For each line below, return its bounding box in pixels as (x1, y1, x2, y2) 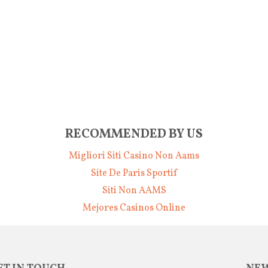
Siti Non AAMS (102, 184, 166, 198)
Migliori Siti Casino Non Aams (69, 150, 199, 163)
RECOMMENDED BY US (65, 125, 203, 143)
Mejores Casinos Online (83, 202, 185, 215)
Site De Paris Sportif (91, 167, 177, 181)
